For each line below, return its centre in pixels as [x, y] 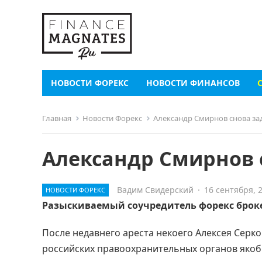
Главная [57, 118]
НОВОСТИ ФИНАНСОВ [193, 83]
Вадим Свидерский [155, 190]
